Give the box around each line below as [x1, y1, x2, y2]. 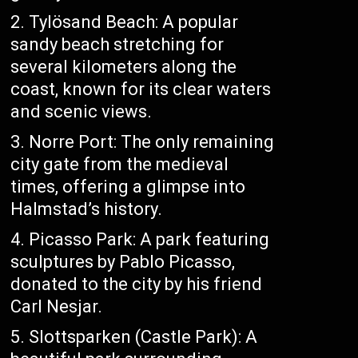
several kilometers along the [10, 57, 237, 78]
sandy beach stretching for [10, 34, 225, 55]
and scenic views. [10, 101, 153, 122]
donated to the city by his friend [10, 274, 263, 295]
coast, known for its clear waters [10, 79, 272, 100]
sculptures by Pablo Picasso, [10, 252, 236, 272]
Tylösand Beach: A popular [29, 12, 239, 33]
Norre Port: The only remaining [29, 132, 275, 153]
